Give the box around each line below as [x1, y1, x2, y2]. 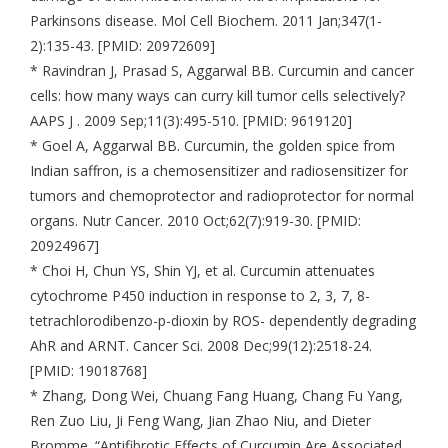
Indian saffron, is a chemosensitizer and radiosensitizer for [30, 161, 408, 181]
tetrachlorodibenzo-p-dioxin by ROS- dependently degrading [30, 311, 416, 331]
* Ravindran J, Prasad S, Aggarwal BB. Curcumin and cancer [30, 61, 414, 81]
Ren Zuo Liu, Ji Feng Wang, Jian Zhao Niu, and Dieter [30, 411, 371, 431]
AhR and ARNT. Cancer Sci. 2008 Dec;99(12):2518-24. [30, 336, 372, 356]
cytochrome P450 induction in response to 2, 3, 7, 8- [30, 286, 370, 306]
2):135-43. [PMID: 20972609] [30, 36, 215, 56]
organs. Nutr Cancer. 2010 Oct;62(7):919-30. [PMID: [30, 211, 361, 231]
